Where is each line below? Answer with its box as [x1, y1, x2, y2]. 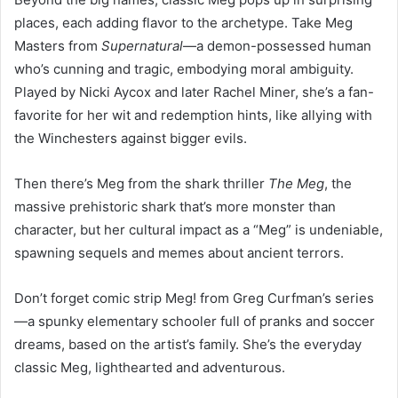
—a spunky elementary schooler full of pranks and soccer [14, 312, 375, 330]
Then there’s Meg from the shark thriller [14, 174, 268, 192]
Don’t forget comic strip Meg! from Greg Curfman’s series [14, 289, 374, 306]
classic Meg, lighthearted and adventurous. [14, 358, 285, 376]
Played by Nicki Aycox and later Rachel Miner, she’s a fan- [14, 83, 374, 100]
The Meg [268, 174, 324, 192]
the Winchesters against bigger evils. [14, 129, 247, 147]
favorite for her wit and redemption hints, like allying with [14, 106, 372, 123]
